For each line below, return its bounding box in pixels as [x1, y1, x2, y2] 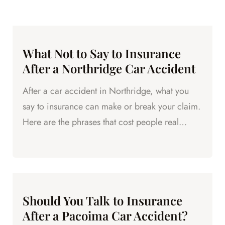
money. [23, 131, 50, 145]
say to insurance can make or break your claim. [23, 100, 200, 114]
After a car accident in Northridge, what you [23, 84, 189, 98]
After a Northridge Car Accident [23, 60, 195, 77]
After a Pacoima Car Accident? [23, 207, 188, 224]
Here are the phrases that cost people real [23, 116, 179, 129]
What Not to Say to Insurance [23, 45, 181, 62]
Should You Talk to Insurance [23, 192, 182, 209]
